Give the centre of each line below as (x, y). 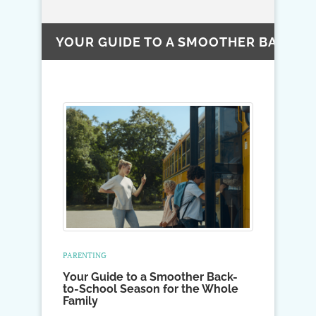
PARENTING (85, 256)
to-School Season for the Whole (151, 289)
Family (80, 301)
